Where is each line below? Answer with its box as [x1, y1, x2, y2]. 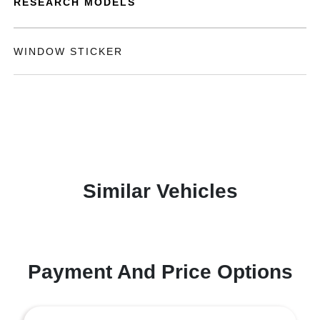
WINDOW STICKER [14, 46, 124, 57]
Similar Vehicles [82, 180, 238, 202]
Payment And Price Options [27, 261, 293, 283]
